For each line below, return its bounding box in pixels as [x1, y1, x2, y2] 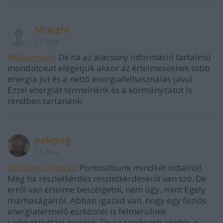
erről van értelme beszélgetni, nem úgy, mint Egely [7, 184, 206, 196]
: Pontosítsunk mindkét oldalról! [76, 162, 201, 174]
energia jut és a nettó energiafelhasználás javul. [7, 73, 195, 85]
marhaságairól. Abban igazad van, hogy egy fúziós [7, 195, 207, 207]
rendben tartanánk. [7, 95, 84, 107]
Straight [35, 23, 70, 36]
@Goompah [7, 51, 54, 63]
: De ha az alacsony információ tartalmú [54, 51, 211, 63]
